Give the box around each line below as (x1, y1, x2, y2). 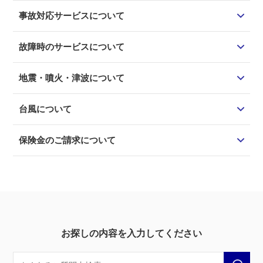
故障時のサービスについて (19, 42, 124, 52)
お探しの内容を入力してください (61, 228, 202, 238)
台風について (19, 104, 72, 114)
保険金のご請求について (19, 135, 116, 145)
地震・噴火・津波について (19, 73, 124, 83)
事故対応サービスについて (19, 11, 124, 21)
